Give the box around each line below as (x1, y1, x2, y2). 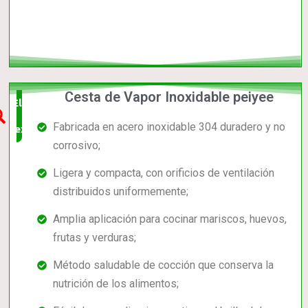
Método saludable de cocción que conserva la (52, 258, 274, 272)
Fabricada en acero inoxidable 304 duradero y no (52, 120, 285, 133)
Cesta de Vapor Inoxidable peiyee (65, 88, 274, 105)
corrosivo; (52, 138, 100, 152)
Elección (12, 96, 56, 109)
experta (14, 122, 54, 135)
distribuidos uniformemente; (52, 184, 188, 198)
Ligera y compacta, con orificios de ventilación (52, 166, 274, 179)
